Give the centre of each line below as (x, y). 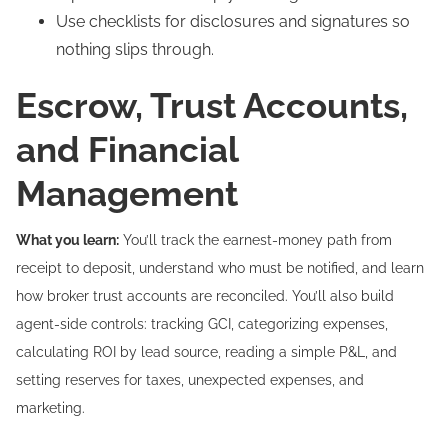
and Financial (127, 149)
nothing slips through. (135, 49)
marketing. (50, 408)
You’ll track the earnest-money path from (255, 240)
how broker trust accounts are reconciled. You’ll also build (205, 296)
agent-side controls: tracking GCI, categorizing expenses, (202, 324)
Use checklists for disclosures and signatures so (233, 21)
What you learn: (67, 240)
